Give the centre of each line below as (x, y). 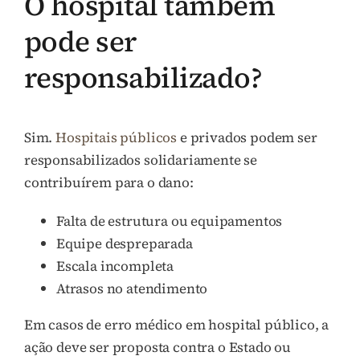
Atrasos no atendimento (132, 289)
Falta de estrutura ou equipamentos (170, 221)
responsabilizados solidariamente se (141, 160)
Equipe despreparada (125, 244)
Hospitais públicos (117, 138)
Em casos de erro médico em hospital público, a (177, 325)
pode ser (80, 41)
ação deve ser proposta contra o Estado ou (158, 348)
